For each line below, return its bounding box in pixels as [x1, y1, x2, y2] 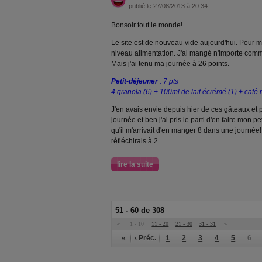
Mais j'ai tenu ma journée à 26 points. [111, 60, 229, 68]
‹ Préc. [135, 234, 157, 242]
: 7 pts [158, 77, 178, 85]
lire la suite [117, 160, 153, 168]
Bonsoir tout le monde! [111, 21, 182, 29]
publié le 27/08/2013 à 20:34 [129, 2, 208, 9]
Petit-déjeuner [111, 77, 158, 85]
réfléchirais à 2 [111, 137, 158, 145]
